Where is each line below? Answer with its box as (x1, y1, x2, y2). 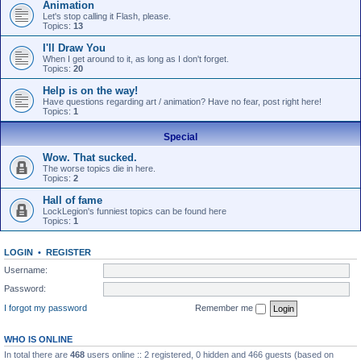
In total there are (4, 349, 70, 359)
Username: (4, 264, 48, 275)
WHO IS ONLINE (4, 334, 73, 344)
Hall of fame (43, 194, 102, 206)
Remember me (195, 302, 255, 313)
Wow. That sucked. (43, 151, 137, 164)
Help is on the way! (43, 85, 138, 97)
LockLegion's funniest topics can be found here (43, 206, 226, 216)
